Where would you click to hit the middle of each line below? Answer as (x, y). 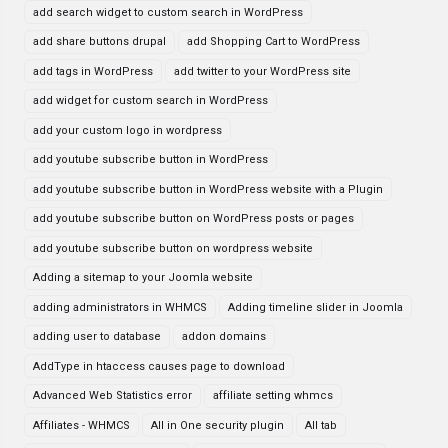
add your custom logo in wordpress (127, 130)
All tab (321, 425)
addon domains (224, 336)
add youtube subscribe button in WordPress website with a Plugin (208, 189)
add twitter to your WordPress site (262, 71)
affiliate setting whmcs (273, 395)
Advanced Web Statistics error (112, 395)
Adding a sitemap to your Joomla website (143, 277)
